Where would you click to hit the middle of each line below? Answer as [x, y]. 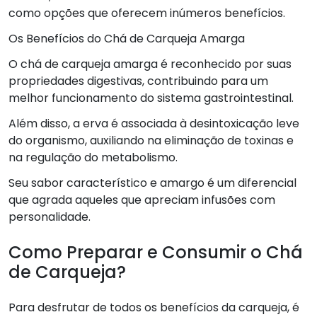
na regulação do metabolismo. [93, 157]
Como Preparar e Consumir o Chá [156, 252]
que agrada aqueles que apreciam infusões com [142, 200]
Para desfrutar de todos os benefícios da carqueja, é [154, 307]
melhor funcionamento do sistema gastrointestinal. [151, 98]
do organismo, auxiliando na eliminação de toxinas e [151, 140]
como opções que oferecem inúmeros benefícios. [147, 13]
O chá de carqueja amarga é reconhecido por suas [150, 64]
